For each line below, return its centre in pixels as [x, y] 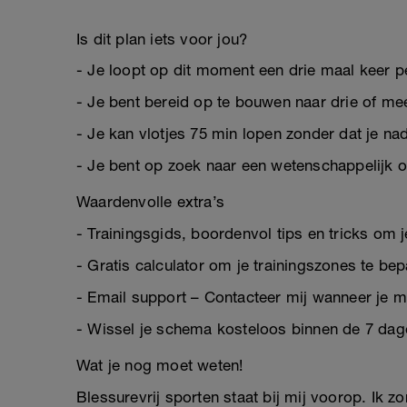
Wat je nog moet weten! [160, 365]
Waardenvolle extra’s [150, 202]
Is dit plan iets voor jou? [162, 39]
